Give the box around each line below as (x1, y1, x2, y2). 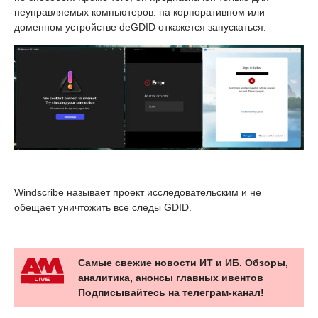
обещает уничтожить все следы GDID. (14, 202, 192, 214)
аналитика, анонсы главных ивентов (78, 272, 263, 284)
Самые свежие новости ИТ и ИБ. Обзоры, (78, 257, 288, 269)
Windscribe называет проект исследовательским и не (14, 187, 261, 199)
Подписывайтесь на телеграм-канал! (78, 287, 264, 299)
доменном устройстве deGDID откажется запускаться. (14, 21, 266, 33)
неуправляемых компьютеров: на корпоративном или (14, 6, 265, 18)
